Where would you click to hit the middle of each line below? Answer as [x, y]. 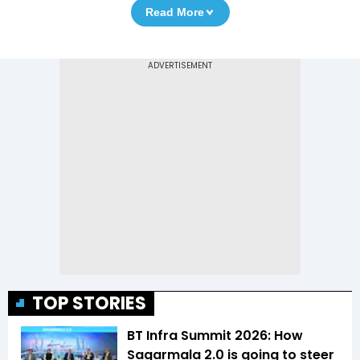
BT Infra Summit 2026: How [215, 336]
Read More [174, 12]
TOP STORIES [89, 304]
